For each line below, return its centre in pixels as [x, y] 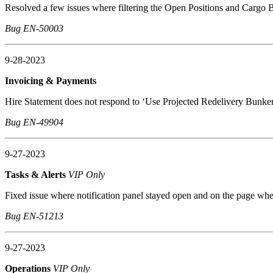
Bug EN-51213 [34, 216]
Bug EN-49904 [34, 122]
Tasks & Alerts [37, 174]
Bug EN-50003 [34, 28]
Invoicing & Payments [52, 80]
